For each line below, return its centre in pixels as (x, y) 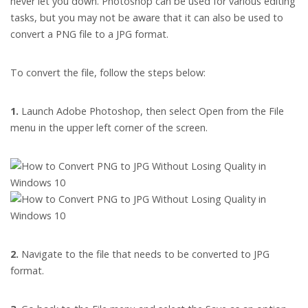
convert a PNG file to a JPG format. (89, 34)
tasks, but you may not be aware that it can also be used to (147, 18)
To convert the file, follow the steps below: (108, 73)
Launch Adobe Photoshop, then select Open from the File (151, 111)
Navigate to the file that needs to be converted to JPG (144, 254)
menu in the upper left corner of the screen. (109, 128)
